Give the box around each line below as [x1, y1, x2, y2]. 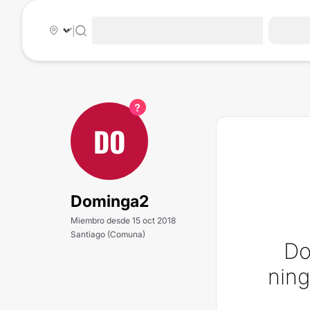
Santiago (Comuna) [71, 229, 145, 239]
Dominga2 [71, 192, 149, 211]
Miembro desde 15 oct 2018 [71, 215, 176, 226]
